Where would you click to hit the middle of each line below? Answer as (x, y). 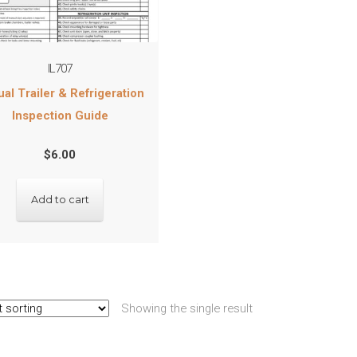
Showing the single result (186, 309)
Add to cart (60, 199)
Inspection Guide (60, 115)
